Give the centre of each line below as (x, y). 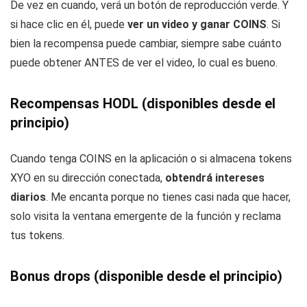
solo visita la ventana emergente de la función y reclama (146, 216)
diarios (28, 197)
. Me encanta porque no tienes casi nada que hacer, (168, 197)
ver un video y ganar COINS (197, 24)
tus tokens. (37, 235)
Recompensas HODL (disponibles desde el (143, 103)
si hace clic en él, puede (69, 24)
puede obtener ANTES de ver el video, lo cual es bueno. (144, 62)
